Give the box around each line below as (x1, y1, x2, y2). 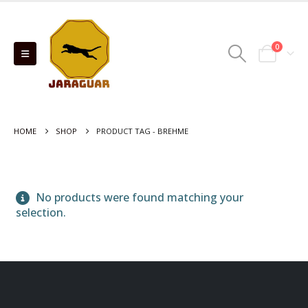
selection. (16, 205, 66, 220)
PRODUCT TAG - (96, 126, 157, 136)
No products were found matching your (33, 190, 243, 205)
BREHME (157, 126, 188, 136)
